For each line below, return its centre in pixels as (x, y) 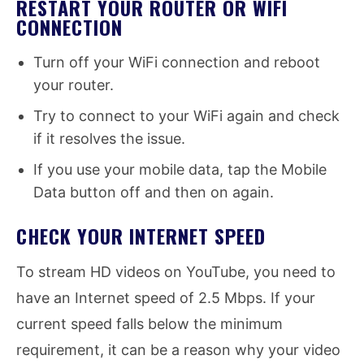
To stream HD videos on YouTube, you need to (176, 272)
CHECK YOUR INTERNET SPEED (141, 236)
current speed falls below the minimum (149, 324)
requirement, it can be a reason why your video (178, 350)
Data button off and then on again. (154, 193)
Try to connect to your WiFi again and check (186, 116)
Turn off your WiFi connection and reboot (177, 63)
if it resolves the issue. (109, 139)
